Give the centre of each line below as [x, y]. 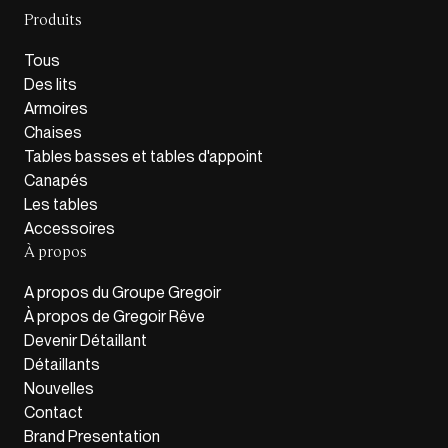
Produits [53, 21]
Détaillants [62, 365]
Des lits [50, 85]
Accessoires [69, 229]
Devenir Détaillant [85, 341]
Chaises [53, 133]
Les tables [61, 205]
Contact [53, 413]
